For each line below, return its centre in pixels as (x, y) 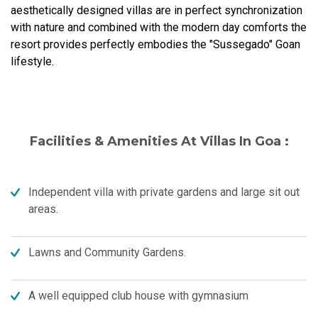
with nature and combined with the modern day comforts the (159, 27)
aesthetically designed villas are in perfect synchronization (157, 10)
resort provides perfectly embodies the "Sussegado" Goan (155, 44)
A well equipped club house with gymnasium (138, 296)
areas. (43, 209)
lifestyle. (32, 61)
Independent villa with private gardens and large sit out (164, 192)
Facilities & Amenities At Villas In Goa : (159, 141)
